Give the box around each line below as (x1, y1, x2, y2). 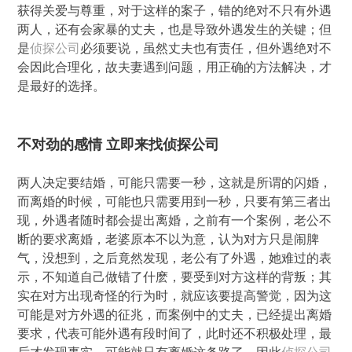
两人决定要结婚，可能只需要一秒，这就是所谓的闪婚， (17, 175, 332, 189)
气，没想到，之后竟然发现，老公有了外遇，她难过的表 (17, 251, 332, 265)
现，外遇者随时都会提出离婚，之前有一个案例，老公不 (17, 213, 332, 227)
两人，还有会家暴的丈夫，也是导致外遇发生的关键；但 (17, 22, 332, 36)
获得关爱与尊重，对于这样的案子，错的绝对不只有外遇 (17, 3, 332, 17)
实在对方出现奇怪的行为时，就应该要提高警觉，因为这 (17, 288, 332, 302)
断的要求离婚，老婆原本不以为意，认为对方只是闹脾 (17, 232, 320, 246)
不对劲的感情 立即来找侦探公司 (17, 136, 220, 152)
